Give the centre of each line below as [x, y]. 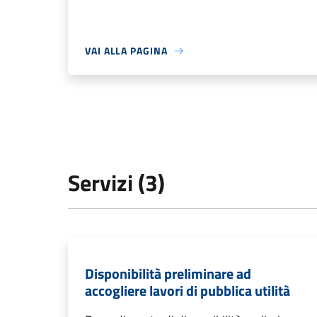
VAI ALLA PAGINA [126, 51]
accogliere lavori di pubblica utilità [188, 291]
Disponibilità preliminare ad [168, 274]
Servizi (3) [116, 183]
